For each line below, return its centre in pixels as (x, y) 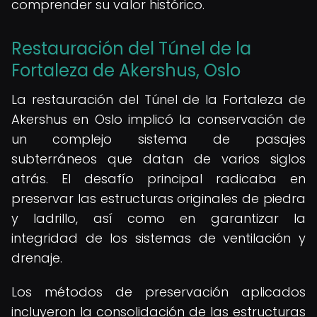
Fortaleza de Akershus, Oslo (126, 70)
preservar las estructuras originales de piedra (158, 198)
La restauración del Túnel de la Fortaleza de (158, 99)
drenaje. (37, 258)
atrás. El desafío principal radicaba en (158, 179)
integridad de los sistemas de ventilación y (158, 238)
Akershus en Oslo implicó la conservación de (158, 119)
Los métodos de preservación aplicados (158, 292)
